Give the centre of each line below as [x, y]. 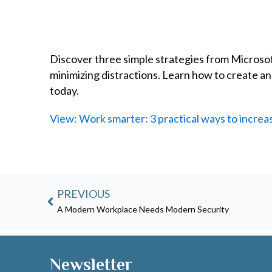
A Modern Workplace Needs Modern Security [143, 209]
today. [64, 90]
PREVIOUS [83, 193]
